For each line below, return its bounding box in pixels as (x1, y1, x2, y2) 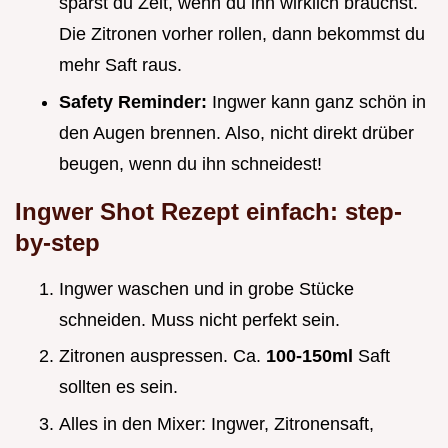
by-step (15, 228, 100, 256)
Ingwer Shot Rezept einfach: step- (15, 197, 402, 225)
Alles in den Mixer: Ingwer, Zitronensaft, (59, 413, 374, 434)
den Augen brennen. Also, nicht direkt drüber (59, 122, 414, 143)
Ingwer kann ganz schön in (212, 91, 426, 112)
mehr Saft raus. (59, 54, 182, 75)
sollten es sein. (59, 377, 178, 398)
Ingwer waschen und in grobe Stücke (59, 278, 354, 299)
